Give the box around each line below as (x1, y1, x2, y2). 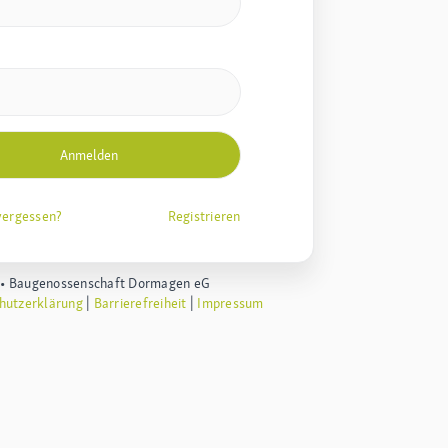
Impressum (197, 293, 264, 312)
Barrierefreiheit (93, 293, 187, 312)
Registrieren (167, 206, 241, 225)
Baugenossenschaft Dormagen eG (8, 273, 211, 292)
